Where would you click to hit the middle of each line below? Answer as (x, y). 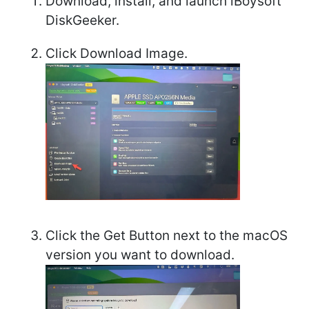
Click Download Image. (117, 53)
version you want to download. (140, 255)
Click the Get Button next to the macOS (167, 235)
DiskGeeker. (82, 20)
